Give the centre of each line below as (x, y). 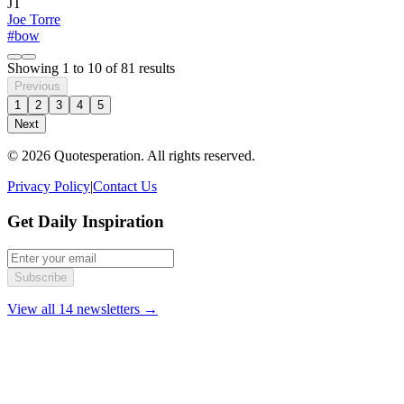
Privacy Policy (49, 187)
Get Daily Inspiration (86, 221)
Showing (35, 69)
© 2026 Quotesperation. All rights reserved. (131, 156)
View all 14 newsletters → (83, 308)
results (155, 69)
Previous (37, 87)
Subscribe (41, 277)
